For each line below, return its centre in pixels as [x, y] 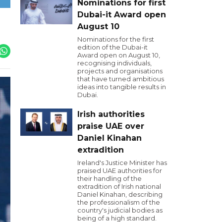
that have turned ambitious [121, 79]
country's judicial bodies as [120, 210]
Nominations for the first [116, 39]
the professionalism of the [119, 202]
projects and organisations [120, 71]
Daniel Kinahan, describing [120, 194]
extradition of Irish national [119, 186]
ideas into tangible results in [122, 87]
